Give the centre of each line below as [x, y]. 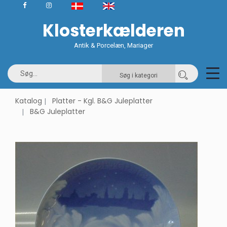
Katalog [29, 101]
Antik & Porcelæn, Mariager [113, 45]
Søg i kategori [139, 75]
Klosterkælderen [113, 31]
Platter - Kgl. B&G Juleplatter [102, 101]
